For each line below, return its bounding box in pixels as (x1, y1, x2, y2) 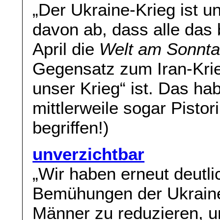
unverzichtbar (32, 144, 145, 164)
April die (32, 39, 100, 58)
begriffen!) (32, 117, 110, 137)
